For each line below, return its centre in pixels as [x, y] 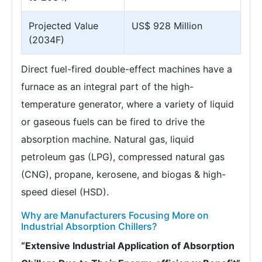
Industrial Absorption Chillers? [89, 226]
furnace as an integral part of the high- [107, 87]
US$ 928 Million [167, 26]
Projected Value [63, 26]
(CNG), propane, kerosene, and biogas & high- [123, 174]
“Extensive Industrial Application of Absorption [128, 246]
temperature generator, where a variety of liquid [127, 104]
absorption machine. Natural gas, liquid [108, 139]
